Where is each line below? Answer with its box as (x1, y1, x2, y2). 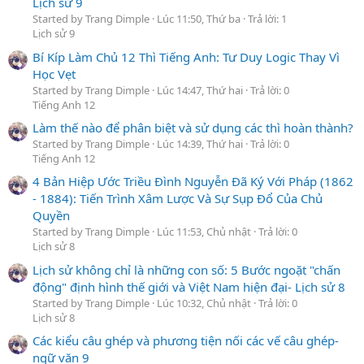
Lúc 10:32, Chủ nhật (157, 295, 253, 310)
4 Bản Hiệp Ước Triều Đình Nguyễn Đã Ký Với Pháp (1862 (32, 173, 353, 190)
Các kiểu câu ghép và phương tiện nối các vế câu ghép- (32, 331, 339, 349)
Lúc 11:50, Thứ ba (157, 11, 243, 27)
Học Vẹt (32, 65, 76, 82)
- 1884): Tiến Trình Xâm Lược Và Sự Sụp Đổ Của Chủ (32, 190, 323, 207)
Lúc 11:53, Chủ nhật (157, 224, 253, 240)
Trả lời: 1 (248, 11, 287, 27)
